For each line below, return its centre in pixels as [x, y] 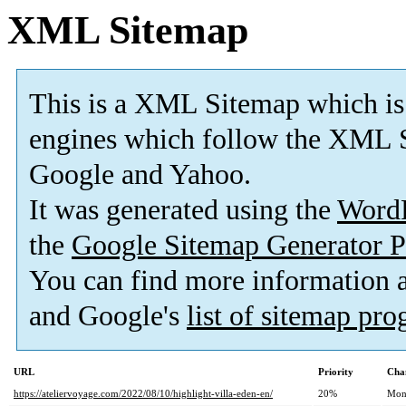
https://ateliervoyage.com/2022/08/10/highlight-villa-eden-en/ [143, 394]
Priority [336, 372]
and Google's [108, 316]
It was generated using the [183, 210]
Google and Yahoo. [140, 175]
